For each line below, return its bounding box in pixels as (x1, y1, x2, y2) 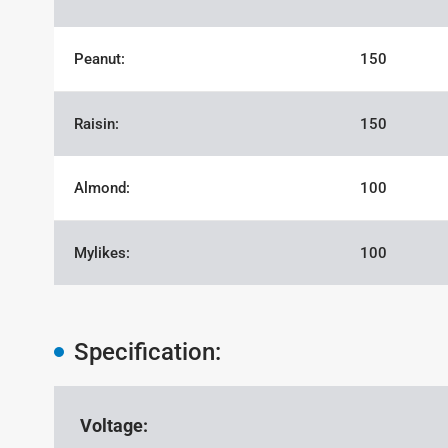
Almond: (73, 179, 130, 197)
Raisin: (73, 115, 119, 133)
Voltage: (79, 415, 148, 436)
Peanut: (73, 50, 125, 68)
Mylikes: (73, 244, 130, 262)
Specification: (73, 338, 227, 366)
